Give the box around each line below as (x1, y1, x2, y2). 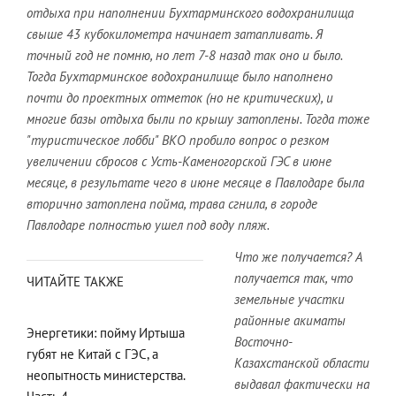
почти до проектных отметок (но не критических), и (27, 89, 333, 106)
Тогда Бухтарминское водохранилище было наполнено (27, 68, 332, 85)
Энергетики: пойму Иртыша (27, 324, 185, 341)
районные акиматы (234, 312, 346, 329)
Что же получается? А (234, 248, 362, 265)
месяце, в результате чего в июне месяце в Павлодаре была (27, 174, 364, 191)
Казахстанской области (234, 354, 369, 371)
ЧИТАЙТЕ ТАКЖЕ (27, 273, 124, 290)
